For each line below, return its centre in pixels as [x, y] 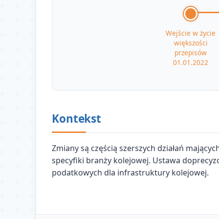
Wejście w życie [191, 33]
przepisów [191, 52]
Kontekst [77, 118]
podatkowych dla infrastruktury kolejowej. [131, 173]
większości [191, 43]
